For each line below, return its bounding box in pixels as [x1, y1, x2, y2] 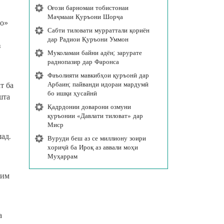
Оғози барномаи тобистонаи [47, 3, 128, 11]
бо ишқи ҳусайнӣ [47, 88, 97, 97]
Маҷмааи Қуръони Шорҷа [47, 12, 123, 20]
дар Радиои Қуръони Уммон [47, 34, 128, 43]
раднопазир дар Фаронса [47, 57, 119, 65]
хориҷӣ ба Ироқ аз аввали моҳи [47, 142, 138, 151]
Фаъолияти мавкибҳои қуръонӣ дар [47, 70, 149, 79]
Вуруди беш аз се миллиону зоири [47, 133, 146, 142]
